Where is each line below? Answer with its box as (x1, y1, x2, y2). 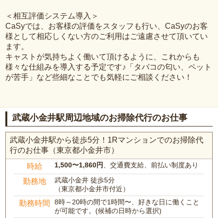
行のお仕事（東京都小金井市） (10, 146, 119, 155)
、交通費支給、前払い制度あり (103, 161, 199, 169)
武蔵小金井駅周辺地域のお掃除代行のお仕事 (12, 112, 188, 123)
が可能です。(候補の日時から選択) (54, 207, 162, 215)
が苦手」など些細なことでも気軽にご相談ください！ (5, 73, 193, 81)
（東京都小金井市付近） (54, 185, 130, 193)
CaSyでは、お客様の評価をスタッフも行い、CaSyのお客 (5, 21, 208, 30)
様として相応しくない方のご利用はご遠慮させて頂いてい (5, 32, 208, 40)
